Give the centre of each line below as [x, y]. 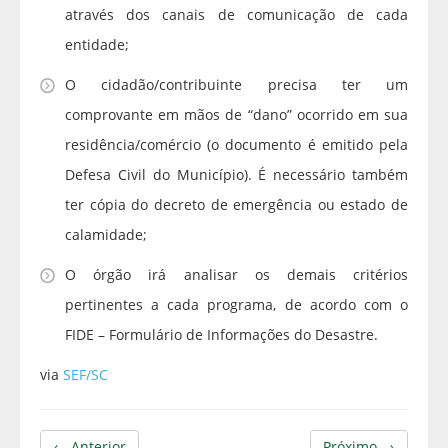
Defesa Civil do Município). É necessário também [236, 175]
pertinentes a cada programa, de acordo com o [236, 305]
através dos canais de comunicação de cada [236, 15]
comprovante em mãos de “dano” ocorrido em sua [236, 115]
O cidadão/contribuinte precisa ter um [236, 85]
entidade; [97, 45]
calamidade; [106, 235]
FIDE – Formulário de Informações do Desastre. [221, 335]
